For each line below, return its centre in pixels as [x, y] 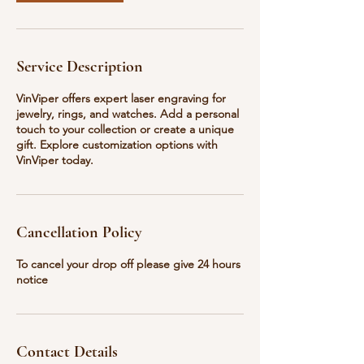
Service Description [80, 67]
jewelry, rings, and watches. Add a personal [128, 114]
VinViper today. [55, 160]
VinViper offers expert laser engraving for [121, 98]
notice [32, 279]
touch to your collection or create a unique [125, 129]
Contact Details [67, 352]
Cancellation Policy [79, 232]
